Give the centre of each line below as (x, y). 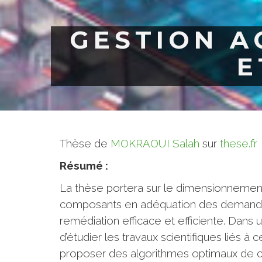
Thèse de (85, 143)
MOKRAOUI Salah (155, 143)
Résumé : (85, 166)
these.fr (239, 143)
